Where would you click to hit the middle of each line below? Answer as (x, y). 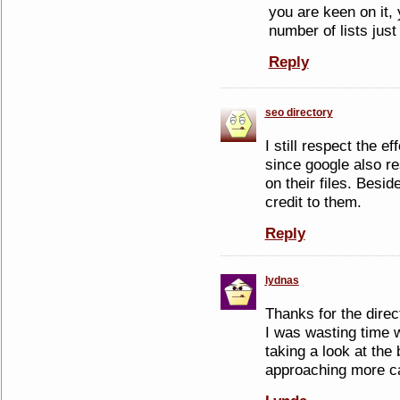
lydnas (282, 280)
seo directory (299, 112)
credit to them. (313, 202)
